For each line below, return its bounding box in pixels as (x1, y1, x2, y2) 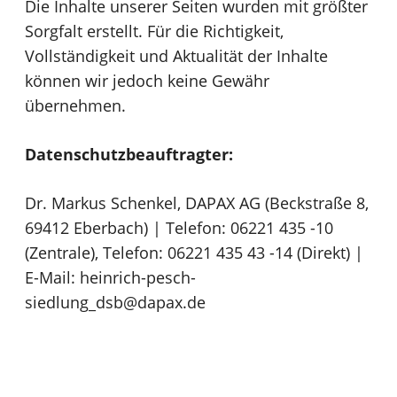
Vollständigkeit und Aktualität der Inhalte (25, 45, 328, 67)
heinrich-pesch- (80, 267, 196, 289)
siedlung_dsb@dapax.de (25, 292, 206, 314)
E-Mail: (25, 267, 80, 289)
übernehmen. (25, 95, 126, 117)
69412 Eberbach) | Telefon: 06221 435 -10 (25, 217, 333, 239)
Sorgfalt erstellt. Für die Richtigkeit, (25, 20, 284, 43)
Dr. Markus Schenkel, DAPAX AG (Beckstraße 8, (25, 192, 369, 214)
